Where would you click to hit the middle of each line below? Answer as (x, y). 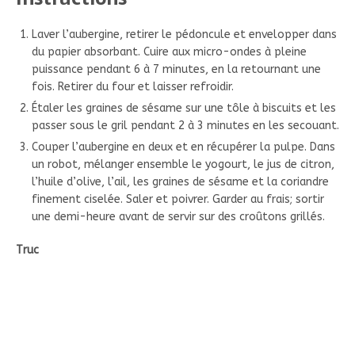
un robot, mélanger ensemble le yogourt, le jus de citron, (183, 164)
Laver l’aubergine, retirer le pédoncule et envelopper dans (184, 34)
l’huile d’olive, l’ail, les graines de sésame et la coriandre (180, 181)
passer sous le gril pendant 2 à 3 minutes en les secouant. (185, 125)
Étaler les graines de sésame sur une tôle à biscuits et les (184, 108)
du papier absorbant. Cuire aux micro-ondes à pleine (169, 52)
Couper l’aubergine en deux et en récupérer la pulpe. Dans (183, 147)
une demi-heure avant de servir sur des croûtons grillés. (178, 216)
